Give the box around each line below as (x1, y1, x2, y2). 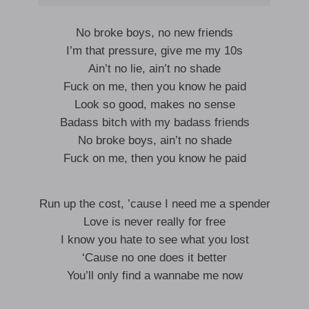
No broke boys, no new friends (76, 26, 233, 39)
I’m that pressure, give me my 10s (66, 44, 243, 57)
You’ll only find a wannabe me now (66, 269, 243, 282)
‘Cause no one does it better (82, 251, 227, 264)
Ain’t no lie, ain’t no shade (88, 62, 221, 75)
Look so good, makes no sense (74, 98, 235, 111)
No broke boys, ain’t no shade (77, 134, 232, 147)
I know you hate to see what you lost (60, 233, 249, 246)
